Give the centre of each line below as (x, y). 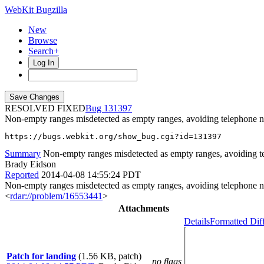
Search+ (44, 51)
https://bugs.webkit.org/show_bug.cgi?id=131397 (113, 136)
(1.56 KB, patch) (110, 256)
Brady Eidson (30, 164)
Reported (22, 175)
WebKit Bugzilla (36, 10)
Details (197, 221)
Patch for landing (41, 256)
